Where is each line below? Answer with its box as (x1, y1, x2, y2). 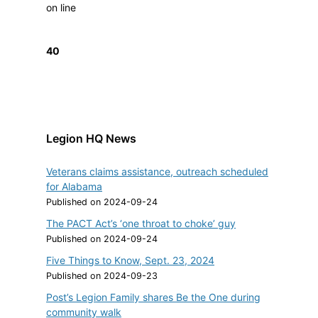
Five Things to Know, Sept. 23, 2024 (46, 253, 214, 266)
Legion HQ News (46, 131, 136, 146)
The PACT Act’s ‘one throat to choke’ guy (46, 216, 236, 229)
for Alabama (46, 180, 102, 192)
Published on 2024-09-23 (46, 270, 158, 281)
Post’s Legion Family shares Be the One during (46, 290, 261, 303)
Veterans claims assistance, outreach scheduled (46, 165, 268, 177)
